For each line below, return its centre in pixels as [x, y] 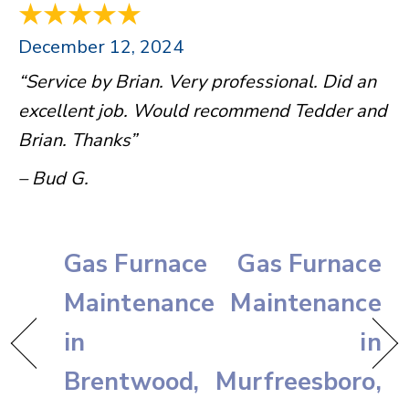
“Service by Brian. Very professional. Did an [197, 82]
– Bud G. [53, 179]
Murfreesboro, [299, 383]
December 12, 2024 [101, 47]
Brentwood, [132, 383]
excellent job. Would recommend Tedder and [203, 111]
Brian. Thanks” [78, 141]
